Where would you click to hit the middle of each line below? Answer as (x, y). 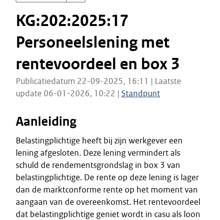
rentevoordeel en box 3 (98, 64)
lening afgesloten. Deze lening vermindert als (98, 153)
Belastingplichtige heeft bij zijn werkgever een (99, 140)
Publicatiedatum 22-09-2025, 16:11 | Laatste (98, 81)
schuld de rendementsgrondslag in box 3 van (98, 165)
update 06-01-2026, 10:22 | (69, 93)
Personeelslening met (93, 42)
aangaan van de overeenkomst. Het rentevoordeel (108, 202)
